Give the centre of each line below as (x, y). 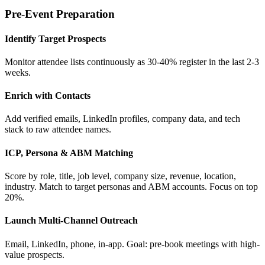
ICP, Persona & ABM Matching (69, 153)
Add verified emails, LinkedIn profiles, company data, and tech (122, 119)
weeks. (18, 72)
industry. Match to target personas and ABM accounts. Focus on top (131, 187)
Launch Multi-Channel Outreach (71, 221)
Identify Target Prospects (55, 38)
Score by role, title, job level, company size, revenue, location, (120, 176)
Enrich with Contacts (48, 96)
